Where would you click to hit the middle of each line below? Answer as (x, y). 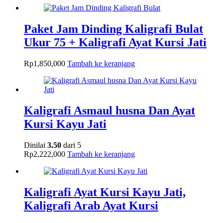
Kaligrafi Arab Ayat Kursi (91, 205)
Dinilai (36, 145)
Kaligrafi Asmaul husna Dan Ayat (110, 110)
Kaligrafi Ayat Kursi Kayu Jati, (105, 192)
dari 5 (71, 145)
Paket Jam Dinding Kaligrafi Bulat (113, 29)
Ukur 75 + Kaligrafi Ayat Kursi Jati (115, 42)
